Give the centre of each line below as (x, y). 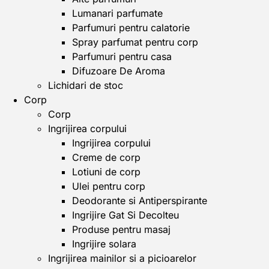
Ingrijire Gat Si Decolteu (125, 215)
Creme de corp (106, 157)
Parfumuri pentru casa (122, 56)
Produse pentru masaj (121, 229)
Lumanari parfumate (117, 13)
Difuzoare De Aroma (119, 71)
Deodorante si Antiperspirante (140, 201)
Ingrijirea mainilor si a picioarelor (122, 258)
